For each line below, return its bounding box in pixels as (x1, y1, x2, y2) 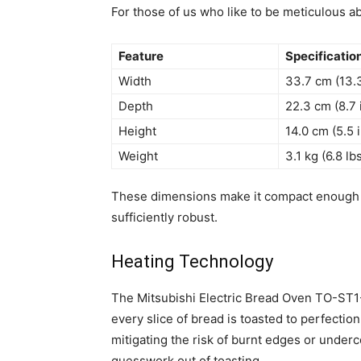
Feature (118, 48, 164, 64)
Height (118, 123, 156, 139)
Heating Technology (111, 251, 273, 272)
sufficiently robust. (111, 210, 218, 226)
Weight (118, 148, 158, 164)
